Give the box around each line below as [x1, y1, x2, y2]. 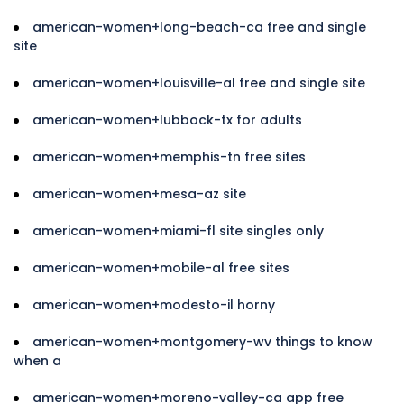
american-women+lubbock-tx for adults [32, 110, 302, 129]
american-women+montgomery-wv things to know [32, 332, 372, 351]
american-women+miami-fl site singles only [32, 221, 324, 240]
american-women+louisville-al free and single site [32, 73, 365, 92]
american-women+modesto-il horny [32, 295, 275, 314]
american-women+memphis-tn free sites [32, 147, 306, 166]
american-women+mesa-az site [32, 184, 246, 203]
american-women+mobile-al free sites [32, 258, 289, 277]
